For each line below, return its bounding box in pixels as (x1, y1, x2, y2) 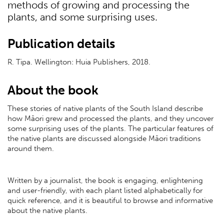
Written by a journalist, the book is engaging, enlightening (7, 175, 203, 185)
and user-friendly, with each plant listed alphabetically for (7, 185, 202, 195)
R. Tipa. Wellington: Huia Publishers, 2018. (7, 57, 150, 67)
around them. (7, 144, 54, 153)
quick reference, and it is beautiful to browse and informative (7, 195, 213, 205)
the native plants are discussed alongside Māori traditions (7, 134, 201, 143)
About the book (7, 82, 98, 98)
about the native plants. (7, 205, 87, 215)
